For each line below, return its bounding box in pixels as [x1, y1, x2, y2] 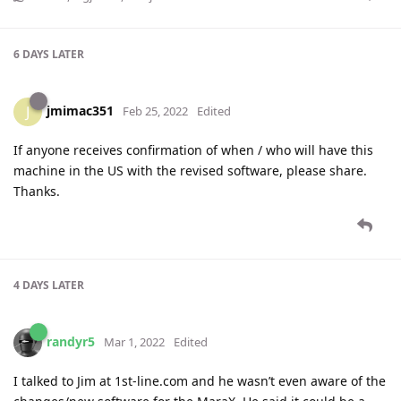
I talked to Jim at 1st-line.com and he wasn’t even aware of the [13, 371, 386, 389]
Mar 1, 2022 [104, 333, 165, 350]
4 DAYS [13, 277, 49, 293]
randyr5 [47, 332, 95, 350]
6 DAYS [13, 46, 49, 62]
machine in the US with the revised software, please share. [13, 161, 367, 179]
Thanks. [13, 182, 60, 200]
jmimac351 [47, 101, 114, 119]
